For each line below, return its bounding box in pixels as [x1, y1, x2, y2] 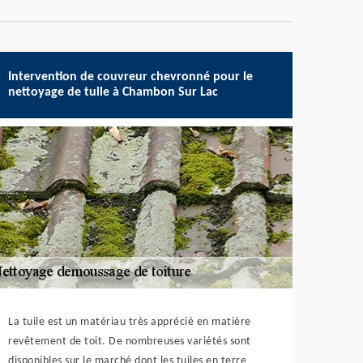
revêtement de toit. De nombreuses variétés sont [8, 335, 251, 348]
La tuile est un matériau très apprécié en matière [8, 316, 251, 328]
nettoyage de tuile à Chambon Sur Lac [8, 86, 219, 99]
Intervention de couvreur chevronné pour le [8, 70, 254, 83]
